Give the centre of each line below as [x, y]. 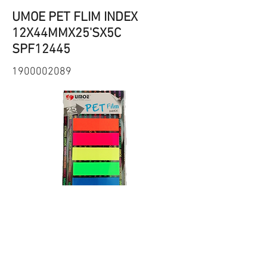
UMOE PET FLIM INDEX [75, 18]
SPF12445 [41, 50]
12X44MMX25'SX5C [66, 34]
